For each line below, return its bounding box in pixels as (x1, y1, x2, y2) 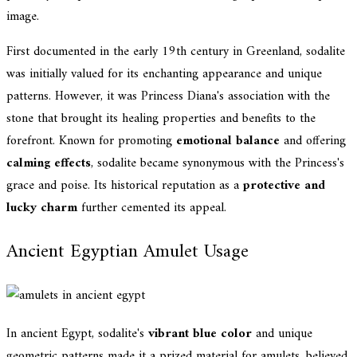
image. (6, 6, 39, 29)
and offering (280, 130, 346, 153)
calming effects (6, 152, 91, 175)
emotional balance (176, 130, 280, 153)
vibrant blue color (148, 322, 252, 345)
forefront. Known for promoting (6, 130, 176, 153)
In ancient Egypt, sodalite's (6, 322, 148, 345)
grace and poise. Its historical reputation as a (6, 175, 243, 198)
